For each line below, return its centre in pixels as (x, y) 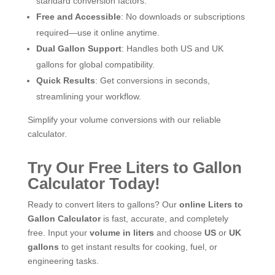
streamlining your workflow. (88, 96)
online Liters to (211, 204)
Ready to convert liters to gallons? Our (103, 204)
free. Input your (58, 232)
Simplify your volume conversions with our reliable (124, 119)
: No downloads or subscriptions (183, 16)
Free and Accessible (78, 16)
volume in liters (122, 232)
